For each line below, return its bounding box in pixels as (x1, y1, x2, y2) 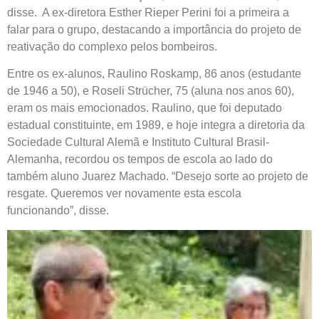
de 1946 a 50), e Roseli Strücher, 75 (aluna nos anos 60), (7, 85, 294, 98)
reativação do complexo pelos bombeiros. (7, 40, 223, 53)
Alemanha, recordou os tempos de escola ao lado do (7, 153, 273, 166)
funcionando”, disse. (7, 204, 109, 217)
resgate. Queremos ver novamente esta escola (7, 187, 241, 200)
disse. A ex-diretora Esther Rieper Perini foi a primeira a (7, 6, 289, 19)
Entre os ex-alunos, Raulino (7, 68, 150, 80)
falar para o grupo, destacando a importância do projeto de (7, 23, 301, 36)
